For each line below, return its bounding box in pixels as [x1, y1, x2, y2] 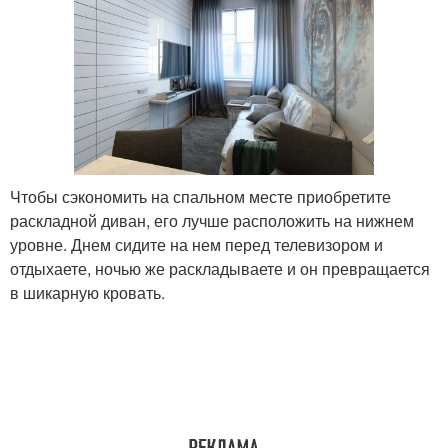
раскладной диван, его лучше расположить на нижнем [10, 209, 414, 233]
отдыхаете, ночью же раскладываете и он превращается [10, 257, 430, 281]
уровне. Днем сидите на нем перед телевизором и [10, 233, 383, 257]
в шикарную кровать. [10, 281, 165, 305]
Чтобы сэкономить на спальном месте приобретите [10, 185, 391, 209]
